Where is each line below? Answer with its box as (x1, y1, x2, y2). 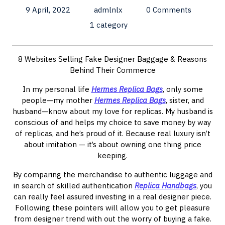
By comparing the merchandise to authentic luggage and (13, 170, 212, 179)
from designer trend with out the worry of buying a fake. (14, 214, 211, 223)
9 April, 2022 (26, 5, 70, 15)
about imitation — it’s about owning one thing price (24, 140, 201, 149)
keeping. (97, 151, 128, 160)
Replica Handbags (134, 181, 196, 190)
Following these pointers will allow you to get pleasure (15, 203, 210, 212)
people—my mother (21, 95, 94, 105)
